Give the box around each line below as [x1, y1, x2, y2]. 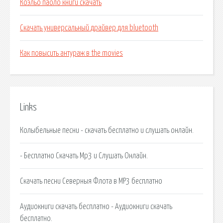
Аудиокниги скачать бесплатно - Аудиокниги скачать [20, 202, 172, 211]
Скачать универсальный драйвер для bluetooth [20, 24, 158, 32]
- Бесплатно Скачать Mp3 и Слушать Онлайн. [20, 151, 148, 160]
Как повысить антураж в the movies [20, 49, 123, 58]
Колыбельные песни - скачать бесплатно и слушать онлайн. [20, 126, 194, 134]
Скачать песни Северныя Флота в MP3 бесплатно [20, 177, 162, 185]
